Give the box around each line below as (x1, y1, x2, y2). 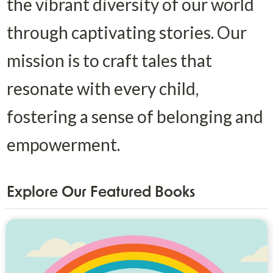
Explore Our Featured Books (6, 185, 195, 200)
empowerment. (6, 133, 120, 155)
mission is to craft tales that (6, 49, 212, 71)
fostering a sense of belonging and (6, 105, 263, 127)
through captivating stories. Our (6, 21, 247, 43)
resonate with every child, (6, 77, 199, 99)
